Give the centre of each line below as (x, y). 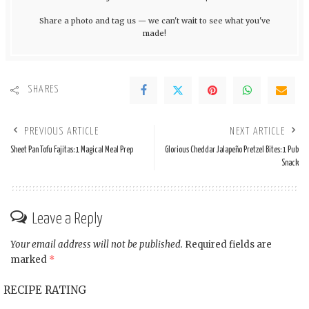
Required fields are (228, 244)
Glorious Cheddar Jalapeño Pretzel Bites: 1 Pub (232, 150)
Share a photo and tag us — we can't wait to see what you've (154, 20)
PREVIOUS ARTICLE (61, 131)
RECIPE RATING (45, 290)
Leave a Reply (67, 219)
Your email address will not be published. (97, 244)
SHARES (43, 90)
